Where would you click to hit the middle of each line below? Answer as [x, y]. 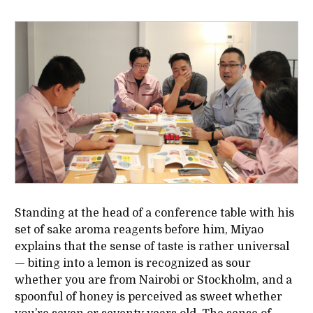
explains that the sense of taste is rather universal [152, 247]
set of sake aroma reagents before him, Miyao [139, 230]
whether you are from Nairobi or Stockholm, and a [153, 281]
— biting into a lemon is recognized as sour [132, 264]
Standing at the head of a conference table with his [154, 213]
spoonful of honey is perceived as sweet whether [148, 297]
